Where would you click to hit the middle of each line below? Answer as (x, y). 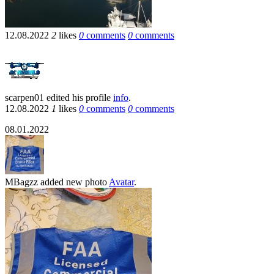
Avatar (121, 182)
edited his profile (79, 97)
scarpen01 (24, 97)
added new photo (73, 182)
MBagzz (21, 182)
